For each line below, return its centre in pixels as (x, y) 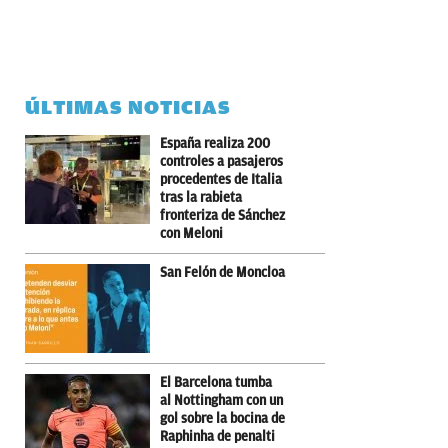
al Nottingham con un (221, 400)
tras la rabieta (201, 197)
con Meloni (191, 233)
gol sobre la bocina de (222, 418)
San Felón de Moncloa (222, 272)
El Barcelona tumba (216, 382)
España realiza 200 (215, 143)
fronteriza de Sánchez (222, 215)
